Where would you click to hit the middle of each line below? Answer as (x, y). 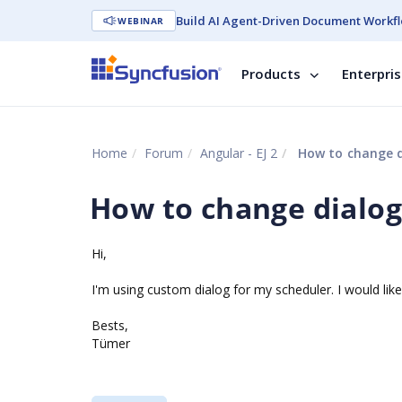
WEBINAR (141, 21)
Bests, (110, 325)
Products (271, 74)
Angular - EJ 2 (239, 153)
